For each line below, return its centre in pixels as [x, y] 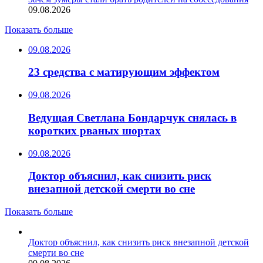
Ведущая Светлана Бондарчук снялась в [132, 117]
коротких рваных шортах [95, 130]
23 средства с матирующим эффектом [124, 72]
